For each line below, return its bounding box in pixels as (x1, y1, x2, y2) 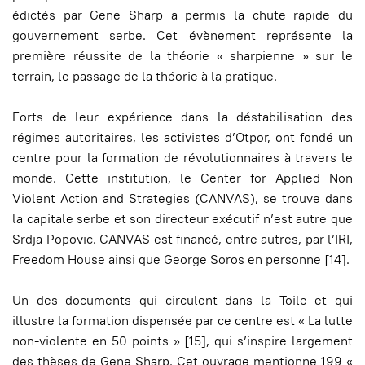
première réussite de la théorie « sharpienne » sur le (12, 47, 353, 65)
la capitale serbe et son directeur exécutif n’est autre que (12, 210, 353, 228)
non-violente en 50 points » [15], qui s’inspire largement (12, 332, 353, 350)
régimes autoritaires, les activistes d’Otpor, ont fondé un (12, 129, 353, 147)
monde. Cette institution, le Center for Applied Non (12, 169, 353, 187)
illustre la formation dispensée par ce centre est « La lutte (12, 312, 353, 330)
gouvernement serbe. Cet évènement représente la (12, 27, 353, 45)
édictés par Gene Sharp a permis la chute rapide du (12, 7, 353, 24)
